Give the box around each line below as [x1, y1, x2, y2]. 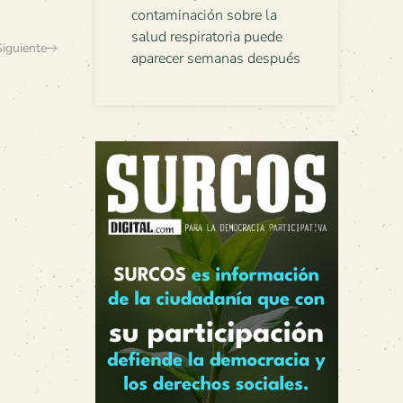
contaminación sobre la [131, 5, 277, 25]
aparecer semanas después [131, 49, 300, 68]
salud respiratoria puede [131, 27, 282, 47]
